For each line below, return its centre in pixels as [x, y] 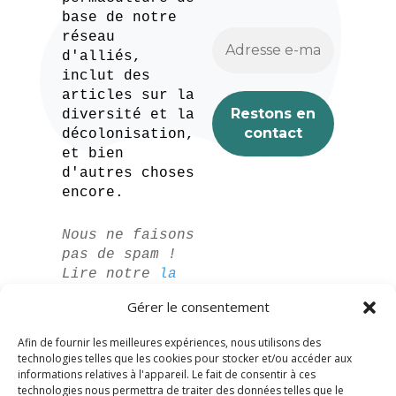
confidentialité [128, 313]
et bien [92, 154]
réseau [88, 38]
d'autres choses [128, 174]
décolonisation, [128, 135]
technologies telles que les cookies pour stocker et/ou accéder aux [185, 358]
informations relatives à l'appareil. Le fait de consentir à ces [167, 374]
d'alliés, [101, 57]
